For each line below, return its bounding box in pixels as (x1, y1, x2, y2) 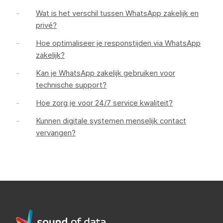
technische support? (36, 80, 107, 90)
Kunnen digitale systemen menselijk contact (36, 116, 186, 125)
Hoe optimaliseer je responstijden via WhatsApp (36, 38, 201, 48)
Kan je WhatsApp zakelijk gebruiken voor (36, 68, 175, 78)
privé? (36, 20, 57, 30)
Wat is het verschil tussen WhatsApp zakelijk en (36, 8, 199, 18)
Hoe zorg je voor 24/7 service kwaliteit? (36, 98, 173, 108)
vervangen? (36, 128, 76, 137)
